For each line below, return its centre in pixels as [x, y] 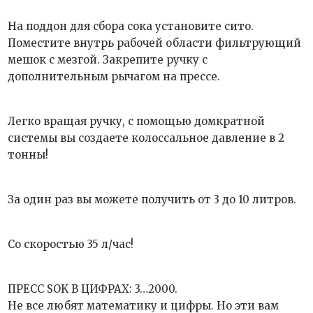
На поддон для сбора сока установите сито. [131, 26]
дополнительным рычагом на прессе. [114, 77]
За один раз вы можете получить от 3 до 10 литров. [152, 199]
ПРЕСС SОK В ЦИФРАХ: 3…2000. [93, 289]
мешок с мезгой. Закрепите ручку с [108, 60]
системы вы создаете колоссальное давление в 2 [146, 138]
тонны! [28, 155]
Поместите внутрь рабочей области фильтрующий [155, 43]
